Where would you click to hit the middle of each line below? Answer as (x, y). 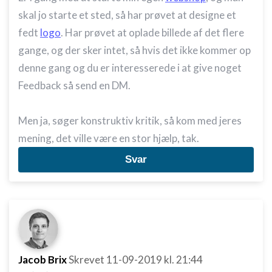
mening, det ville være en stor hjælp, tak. (109, 138)
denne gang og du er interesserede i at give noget (130, 68)
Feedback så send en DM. (74, 85)
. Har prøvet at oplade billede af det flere (152, 32)
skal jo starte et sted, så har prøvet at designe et (127, 15)
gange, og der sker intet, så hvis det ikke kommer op (134, 50)
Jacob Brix (42, 260)
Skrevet (87, 260)
